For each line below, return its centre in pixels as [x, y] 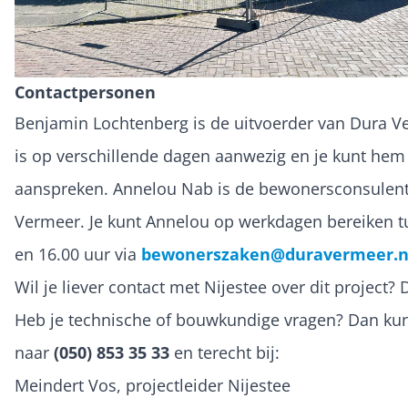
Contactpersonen [85, 92]
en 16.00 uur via [78, 254]
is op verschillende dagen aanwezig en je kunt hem [210, 156]
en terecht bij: [224, 352]
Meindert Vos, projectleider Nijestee [153, 385]
